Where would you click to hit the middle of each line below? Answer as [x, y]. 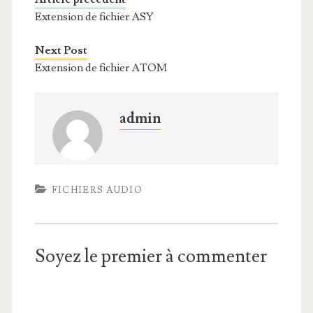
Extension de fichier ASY [94, 17]
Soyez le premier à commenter [151, 256]
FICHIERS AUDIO [97, 190]
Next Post [61, 50]
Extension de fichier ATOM [101, 68]
